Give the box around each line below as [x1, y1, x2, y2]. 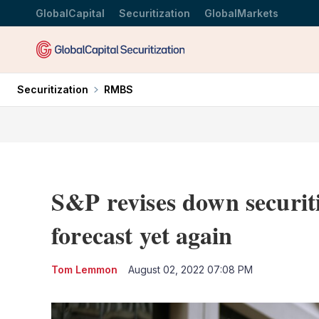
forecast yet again [51, 216, 233, 253]
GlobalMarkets [204, 6, 278, 19]
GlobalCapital [36, 6, 105, 19]
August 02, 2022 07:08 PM [128, 263, 253, 276]
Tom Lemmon [51, 263, 117, 276]
